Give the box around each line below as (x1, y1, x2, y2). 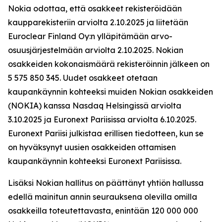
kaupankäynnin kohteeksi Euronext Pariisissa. (8, 156, 181, 166)
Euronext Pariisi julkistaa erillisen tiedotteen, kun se (8, 128, 204, 138)
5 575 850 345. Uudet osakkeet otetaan (8, 73, 158, 83)
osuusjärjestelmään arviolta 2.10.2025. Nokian (8, 45, 183, 55)
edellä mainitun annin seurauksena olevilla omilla (8, 192, 197, 202)
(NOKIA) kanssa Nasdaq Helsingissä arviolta (8, 101, 181, 111)
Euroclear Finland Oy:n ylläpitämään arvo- (8, 31, 172, 41)
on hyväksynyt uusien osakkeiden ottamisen (8, 142, 176, 152)
